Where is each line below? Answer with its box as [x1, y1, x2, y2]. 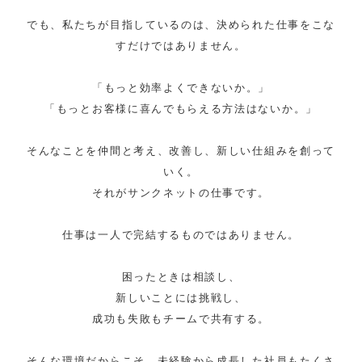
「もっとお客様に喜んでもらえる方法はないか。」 [44, 102, 318, 115]
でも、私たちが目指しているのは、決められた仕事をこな [27, 18, 335, 31]
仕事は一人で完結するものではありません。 [62, 228, 300, 241]
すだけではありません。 [116, 39, 246, 52]
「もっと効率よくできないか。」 [91, 81, 271, 94]
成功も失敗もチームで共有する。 [91, 312, 271, 325]
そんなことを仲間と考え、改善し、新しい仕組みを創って [27, 144, 335, 157]
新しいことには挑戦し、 [116, 291, 246, 304]
